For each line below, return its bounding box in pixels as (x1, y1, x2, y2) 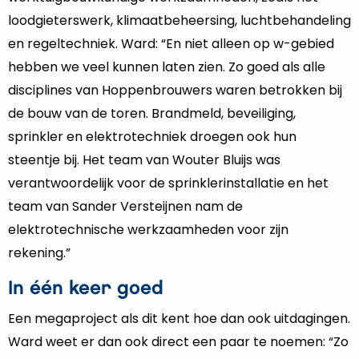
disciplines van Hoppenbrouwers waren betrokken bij (8, 81, 342, 99)
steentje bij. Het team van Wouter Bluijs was (8, 151, 280, 169)
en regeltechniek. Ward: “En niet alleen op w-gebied (8, 34, 334, 53)
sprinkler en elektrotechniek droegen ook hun (8, 127, 296, 146)
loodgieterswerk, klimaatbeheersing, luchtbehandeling (8, 11, 351, 30)
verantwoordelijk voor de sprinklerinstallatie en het (8, 174, 329, 192)
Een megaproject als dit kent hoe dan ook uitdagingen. (8, 309, 350, 328)
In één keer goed (8, 280, 163, 297)
